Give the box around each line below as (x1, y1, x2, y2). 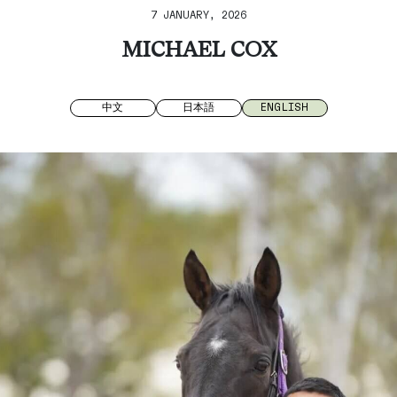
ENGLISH (261, 101, 308, 113)
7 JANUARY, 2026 (151, 9, 246, 20)
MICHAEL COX (121, 41, 276, 62)
